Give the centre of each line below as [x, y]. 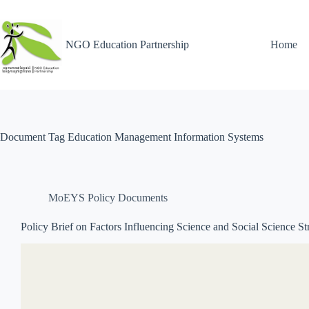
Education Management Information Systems [164, 137]
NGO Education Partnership [127, 44]
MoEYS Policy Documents [108, 198]
